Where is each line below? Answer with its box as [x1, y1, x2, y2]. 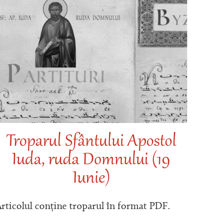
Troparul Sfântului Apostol [6, 132, 176, 153]
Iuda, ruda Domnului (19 [12, 150, 171, 171]
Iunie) [72, 169, 110, 190]
